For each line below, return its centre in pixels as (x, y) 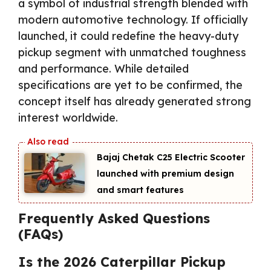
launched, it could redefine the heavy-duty (128, 36)
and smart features (140, 190)
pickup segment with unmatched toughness (132, 52)
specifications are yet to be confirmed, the (130, 85)
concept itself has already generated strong (135, 101)
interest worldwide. (68, 117)
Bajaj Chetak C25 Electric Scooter (171, 157)
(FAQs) (41, 234)
